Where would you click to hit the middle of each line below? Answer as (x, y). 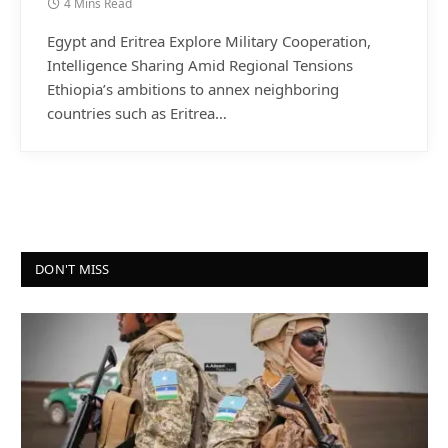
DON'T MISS (72, 269)
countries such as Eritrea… (137, 113)
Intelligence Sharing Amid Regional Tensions (200, 65)
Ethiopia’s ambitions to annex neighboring (193, 89)
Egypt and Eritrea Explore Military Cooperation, (209, 41)
